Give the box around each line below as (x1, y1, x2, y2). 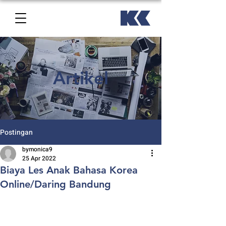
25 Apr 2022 (22, 154, 56, 163)
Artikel (53, 67, 108, 89)
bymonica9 (22, 145, 52, 154)
